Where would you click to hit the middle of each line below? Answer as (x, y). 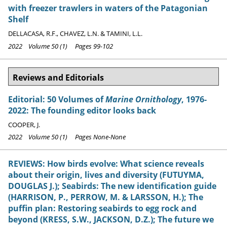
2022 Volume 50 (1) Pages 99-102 (61, 46)
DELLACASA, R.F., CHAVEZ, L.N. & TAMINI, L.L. (75, 34)
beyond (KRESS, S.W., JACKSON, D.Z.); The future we (111, 220)
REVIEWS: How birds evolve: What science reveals (106, 164)
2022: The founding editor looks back (82, 110)
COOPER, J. (24, 124)
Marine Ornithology (143, 99)
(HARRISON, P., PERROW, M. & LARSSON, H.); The (106, 197)
